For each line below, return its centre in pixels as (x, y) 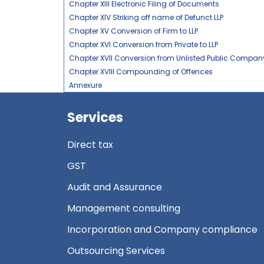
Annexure (85, 85)
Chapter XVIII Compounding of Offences (141, 72)
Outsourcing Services (116, 251)
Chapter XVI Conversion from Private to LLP (143, 44)
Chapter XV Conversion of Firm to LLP (133, 31)
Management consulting (124, 208)
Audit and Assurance (115, 187)
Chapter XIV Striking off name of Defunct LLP (146, 17)
